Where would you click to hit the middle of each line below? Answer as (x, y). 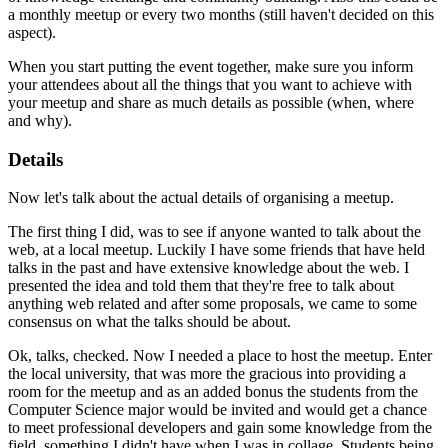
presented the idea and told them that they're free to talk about (201, 286)
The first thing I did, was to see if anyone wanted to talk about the (214, 232)
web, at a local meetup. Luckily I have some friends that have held (216, 250)
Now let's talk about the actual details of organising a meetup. (201, 198)
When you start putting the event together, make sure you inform (210, 66)
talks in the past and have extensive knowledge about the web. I (208, 268)
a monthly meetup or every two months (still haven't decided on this (221, 14)
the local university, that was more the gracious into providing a (207, 374)
